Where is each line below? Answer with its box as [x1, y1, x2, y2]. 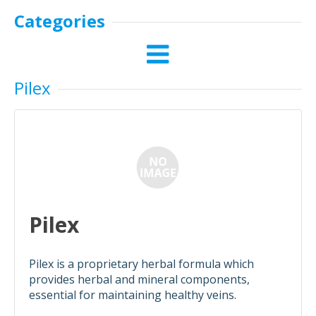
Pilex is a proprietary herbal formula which [29, 256, 254, 272]
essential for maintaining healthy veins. [29, 287, 236, 303]
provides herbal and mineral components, [29, 272, 250, 287]
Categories [14, 9, 105, 32]
